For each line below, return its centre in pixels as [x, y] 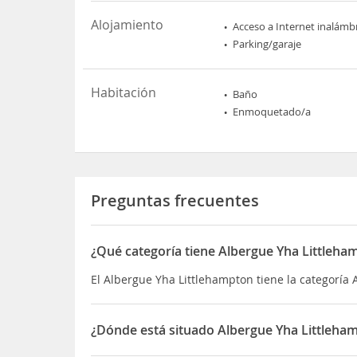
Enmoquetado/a [272, 112]
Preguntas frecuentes [175, 200]
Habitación [124, 92]
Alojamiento [127, 25]
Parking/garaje [267, 44]
